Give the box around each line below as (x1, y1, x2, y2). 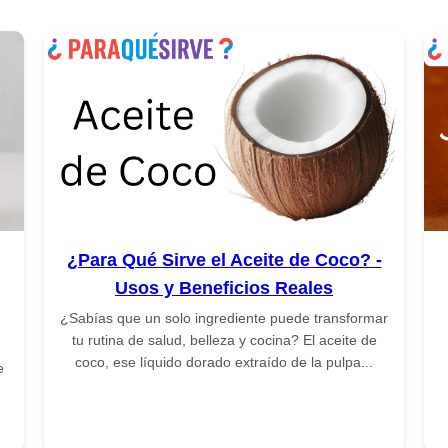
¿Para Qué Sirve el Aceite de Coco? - (66, 249, 382, 270)
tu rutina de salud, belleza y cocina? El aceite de (71, 331, 377, 348)
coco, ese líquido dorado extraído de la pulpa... (75, 353, 373, 370)
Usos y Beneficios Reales (115, 277, 333, 298)
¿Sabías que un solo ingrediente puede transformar (60, 309, 388, 326)
